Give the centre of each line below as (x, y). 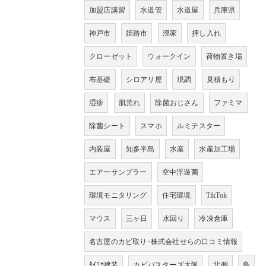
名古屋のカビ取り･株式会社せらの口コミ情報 (164, 241)
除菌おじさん (177, 102)
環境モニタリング (118, 195)
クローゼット (111, 56)
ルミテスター (199, 126)
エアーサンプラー (118, 172)
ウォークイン (169, 56)
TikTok (216, 195)
